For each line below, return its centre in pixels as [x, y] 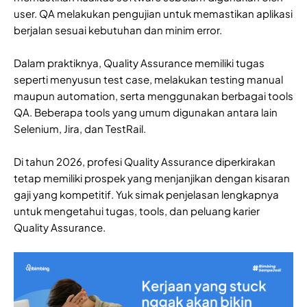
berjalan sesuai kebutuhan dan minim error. [118, 30]
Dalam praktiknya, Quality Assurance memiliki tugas [139, 63]
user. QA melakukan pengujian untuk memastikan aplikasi [153, 14]
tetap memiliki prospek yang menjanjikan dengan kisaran [152, 178]
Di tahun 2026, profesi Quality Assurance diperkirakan [145, 162]
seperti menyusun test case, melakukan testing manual [148, 79]
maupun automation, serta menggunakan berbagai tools [153, 96]
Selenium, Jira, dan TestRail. [80, 129]
